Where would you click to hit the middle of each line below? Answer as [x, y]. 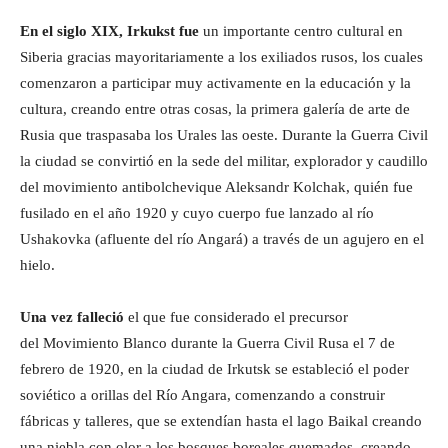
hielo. [37, 265]
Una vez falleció [72, 317]
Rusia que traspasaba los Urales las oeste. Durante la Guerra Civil [224, 135]
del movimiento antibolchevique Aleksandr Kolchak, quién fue [216, 187]
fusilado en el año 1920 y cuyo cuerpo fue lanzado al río [197, 213]
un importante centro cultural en [301, 31]
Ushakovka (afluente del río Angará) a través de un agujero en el [222, 239]
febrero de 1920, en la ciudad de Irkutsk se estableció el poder [214, 369]
